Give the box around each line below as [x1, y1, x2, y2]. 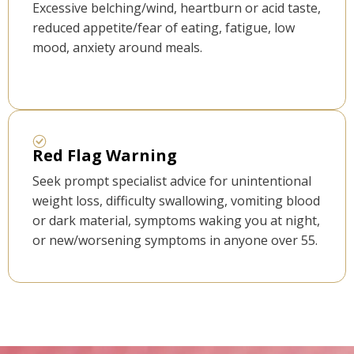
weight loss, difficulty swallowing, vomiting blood [32, 192, 320, 210]
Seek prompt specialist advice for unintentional [32, 172, 311, 190]
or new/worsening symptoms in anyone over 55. [32, 232, 318, 250]
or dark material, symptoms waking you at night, [32, 212, 320, 230]
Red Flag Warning [32, 145, 177, 167]
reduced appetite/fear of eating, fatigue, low [32, 19, 295, 37]
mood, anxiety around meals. [32, 39, 202, 57]
